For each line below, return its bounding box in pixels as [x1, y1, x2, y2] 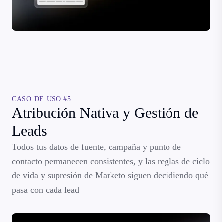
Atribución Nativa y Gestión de [12, 104, 198, 121]
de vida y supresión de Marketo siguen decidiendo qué [12, 170, 208, 180]
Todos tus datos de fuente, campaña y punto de [12, 141, 181, 152]
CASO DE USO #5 [12, 95, 71, 103]
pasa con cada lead [12, 184, 79, 195]
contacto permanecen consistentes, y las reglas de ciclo [12, 156, 210, 166]
